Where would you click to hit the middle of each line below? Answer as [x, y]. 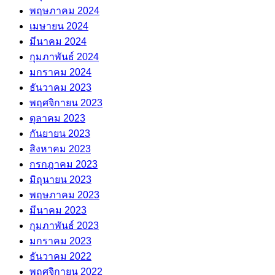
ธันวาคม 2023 [60, 87]
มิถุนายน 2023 [60, 179]
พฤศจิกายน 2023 [66, 103]
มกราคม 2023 [60, 241]
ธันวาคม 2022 [60, 256]
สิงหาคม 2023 [60, 149]
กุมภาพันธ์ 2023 [64, 225]
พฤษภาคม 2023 [64, 195]
